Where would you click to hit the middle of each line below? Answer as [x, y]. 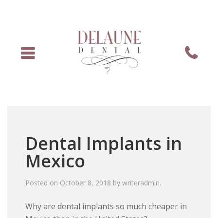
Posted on [43, 183]
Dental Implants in [104, 144]
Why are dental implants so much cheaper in [106, 207]
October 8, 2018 [86, 183]
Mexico [55, 161]
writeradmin [141, 183]
